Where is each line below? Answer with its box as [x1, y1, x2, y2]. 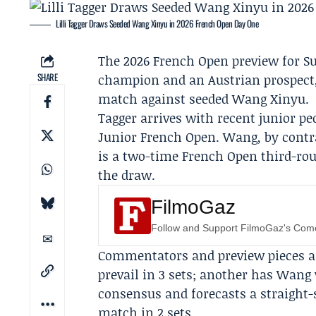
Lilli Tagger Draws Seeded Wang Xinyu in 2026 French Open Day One [56, 16, 259, 30]
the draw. [98, 166, 156, 184]
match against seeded [98, 90, 233, 108]
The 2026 [98, 51, 154, 70]
